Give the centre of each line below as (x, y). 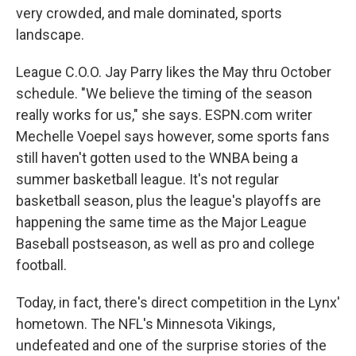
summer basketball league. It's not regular (147, 179)
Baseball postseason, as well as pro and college (165, 244)
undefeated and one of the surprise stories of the (171, 345)
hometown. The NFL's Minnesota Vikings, (145, 324)
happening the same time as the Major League (161, 222)
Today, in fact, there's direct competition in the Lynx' (178, 302)
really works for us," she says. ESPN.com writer (164, 115)
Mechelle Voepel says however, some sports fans (173, 136)
